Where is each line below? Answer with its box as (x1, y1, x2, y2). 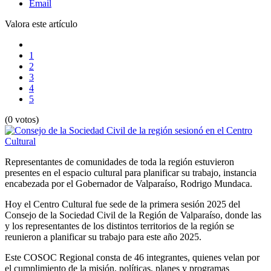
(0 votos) (5, 114, 39, 125)
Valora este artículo (5, 18, 77, 29)
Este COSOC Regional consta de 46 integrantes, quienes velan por (5, 252, 260, 263)
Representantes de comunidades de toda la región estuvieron (5, 156, 234, 167)
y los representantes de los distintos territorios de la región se (5, 220, 234, 231)
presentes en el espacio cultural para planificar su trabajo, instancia (5, 167, 256, 178)
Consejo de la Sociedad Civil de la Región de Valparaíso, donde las (5, 209, 261, 220)
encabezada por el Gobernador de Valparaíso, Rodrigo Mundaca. (5, 178, 252, 189)
